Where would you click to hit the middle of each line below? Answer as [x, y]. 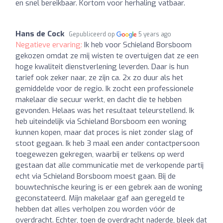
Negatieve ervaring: [50, 45]
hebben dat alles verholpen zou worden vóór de [95, 209]
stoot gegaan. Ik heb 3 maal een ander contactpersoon [108, 143]
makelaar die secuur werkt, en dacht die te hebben [99, 99]
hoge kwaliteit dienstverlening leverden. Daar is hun [102, 66]
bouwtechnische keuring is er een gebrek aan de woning [109, 187]
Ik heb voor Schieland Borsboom [138, 45]
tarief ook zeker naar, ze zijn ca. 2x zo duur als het [99, 77]
